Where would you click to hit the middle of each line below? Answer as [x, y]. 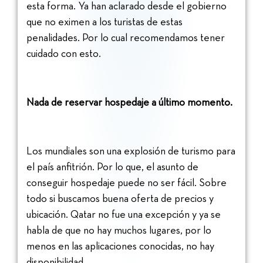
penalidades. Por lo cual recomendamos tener [126, 38]
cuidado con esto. [65, 53]
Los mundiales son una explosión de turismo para [131, 150]
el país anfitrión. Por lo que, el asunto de [112, 166]
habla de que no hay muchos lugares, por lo [119, 230]
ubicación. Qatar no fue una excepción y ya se [124, 214]
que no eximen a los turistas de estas [104, 22]
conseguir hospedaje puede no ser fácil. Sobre [127, 182]
